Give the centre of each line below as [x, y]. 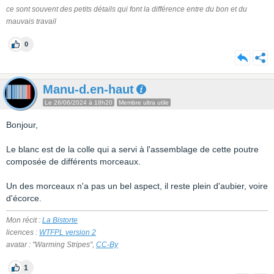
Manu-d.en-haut [88, 89]
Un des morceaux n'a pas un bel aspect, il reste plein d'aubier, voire [137, 186]
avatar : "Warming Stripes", [51, 245]
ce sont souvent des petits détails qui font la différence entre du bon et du [127, 9]
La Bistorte [60, 220]
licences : [23, 232]
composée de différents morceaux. [73, 161]
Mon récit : [24, 220]
